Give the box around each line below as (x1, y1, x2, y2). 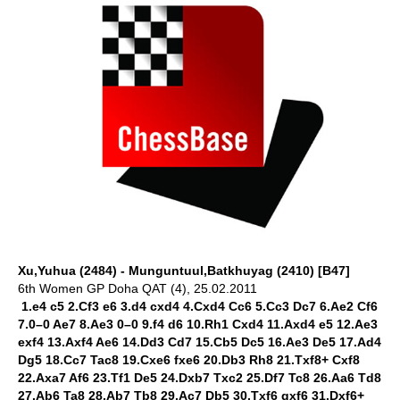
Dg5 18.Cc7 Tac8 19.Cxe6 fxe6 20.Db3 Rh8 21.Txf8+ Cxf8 (18, 353, 360, 367)
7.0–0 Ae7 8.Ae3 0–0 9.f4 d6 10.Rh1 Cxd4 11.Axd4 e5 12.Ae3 (18, 317, 378, 331)
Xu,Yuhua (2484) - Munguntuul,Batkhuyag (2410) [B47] (18, 263, 350, 278)
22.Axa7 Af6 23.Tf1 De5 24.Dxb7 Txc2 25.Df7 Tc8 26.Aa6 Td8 (18, 371, 381, 385)
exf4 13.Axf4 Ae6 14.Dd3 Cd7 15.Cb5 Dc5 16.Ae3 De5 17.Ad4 (18, 335, 381, 349)
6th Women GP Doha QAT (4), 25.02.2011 (18, 281, 257, 296)
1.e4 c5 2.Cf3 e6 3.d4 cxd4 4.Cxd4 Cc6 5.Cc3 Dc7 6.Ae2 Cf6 (18, 299, 378, 313)
